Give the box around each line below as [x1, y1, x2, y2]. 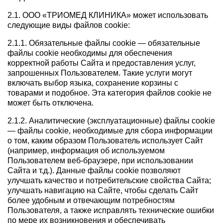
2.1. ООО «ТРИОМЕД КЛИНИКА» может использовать [7, 11, 208, 20]
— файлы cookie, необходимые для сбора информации [7, 126, 213, 135]
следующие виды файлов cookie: [7, 21, 130, 30]
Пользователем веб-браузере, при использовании [7, 156, 193, 165]
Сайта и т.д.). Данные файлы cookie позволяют [7, 166, 181, 175]
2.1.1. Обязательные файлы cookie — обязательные [7, 39, 200, 48]
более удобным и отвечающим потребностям [7, 196, 175, 205]
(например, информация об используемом [7, 146, 165, 155]
